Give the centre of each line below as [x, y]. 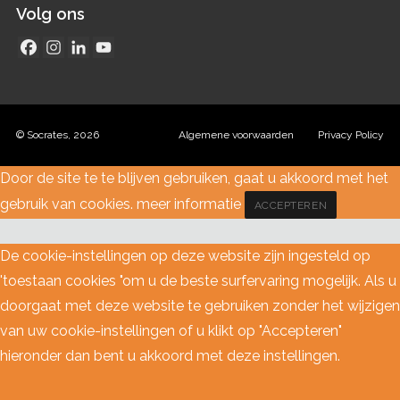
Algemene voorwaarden [236, 134]
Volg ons [50, 13]
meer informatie [189, 204]
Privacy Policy [351, 134]
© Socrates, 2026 [58, 134]
